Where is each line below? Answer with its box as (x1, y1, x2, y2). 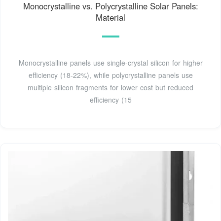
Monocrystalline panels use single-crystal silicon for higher (18, 57, 203, 68)
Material (96, 11, 125, 23)
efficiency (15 (89, 94, 132, 105)
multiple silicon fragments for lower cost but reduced (28, 82, 193, 92)
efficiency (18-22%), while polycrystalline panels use (28, 70, 193, 80)
